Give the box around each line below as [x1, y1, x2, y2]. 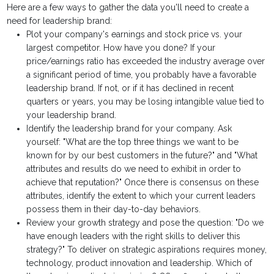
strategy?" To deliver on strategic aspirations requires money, [26, 245, 267, 255]
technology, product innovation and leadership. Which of [26, 258, 253, 268]
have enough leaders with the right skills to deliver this [26, 231, 241, 242]
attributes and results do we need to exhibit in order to [26, 164, 242, 174]
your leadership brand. [26, 110, 117, 120]
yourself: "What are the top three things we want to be [26, 137, 239, 147]
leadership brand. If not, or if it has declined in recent [26, 83, 234, 94]
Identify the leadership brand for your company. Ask [26, 124, 232, 134]
